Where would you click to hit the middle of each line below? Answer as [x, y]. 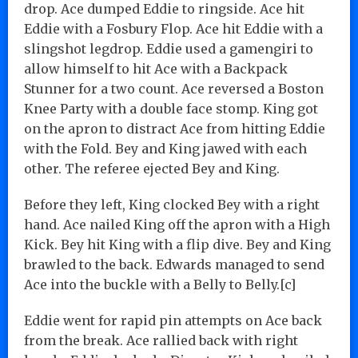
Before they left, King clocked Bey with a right [172, 204]
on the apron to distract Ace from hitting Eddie [175, 128]
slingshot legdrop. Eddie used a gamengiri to [169, 48]
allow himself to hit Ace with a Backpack [156, 68]
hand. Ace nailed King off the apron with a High [177, 224]
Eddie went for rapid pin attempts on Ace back [173, 320]
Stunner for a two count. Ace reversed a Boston [174, 88]
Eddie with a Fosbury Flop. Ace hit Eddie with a [173, 28]
